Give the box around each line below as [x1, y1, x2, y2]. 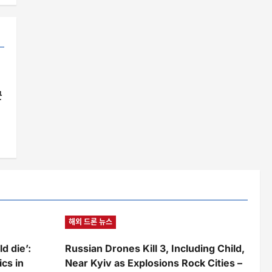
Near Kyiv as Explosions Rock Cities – [65, 257, 242, 270]
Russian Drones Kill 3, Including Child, [65, 242, 245, 255]
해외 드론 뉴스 [69, 217, 112, 228]
